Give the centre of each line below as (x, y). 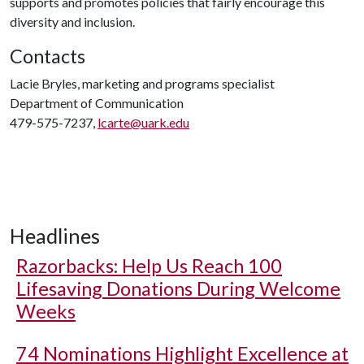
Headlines (55, 236)
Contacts (48, 56)
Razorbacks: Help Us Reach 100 (149, 266)
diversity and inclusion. (72, 22)
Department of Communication (97, 103)
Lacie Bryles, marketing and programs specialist (142, 83)
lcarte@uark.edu (143, 122)
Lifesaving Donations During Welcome (178, 288)
